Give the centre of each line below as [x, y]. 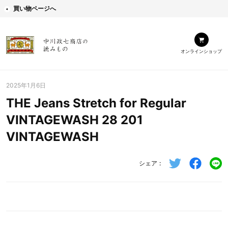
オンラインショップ [201, 51]
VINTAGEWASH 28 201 [75, 120]
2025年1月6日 [26, 85]
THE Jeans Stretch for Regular [96, 103]
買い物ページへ [35, 8]
